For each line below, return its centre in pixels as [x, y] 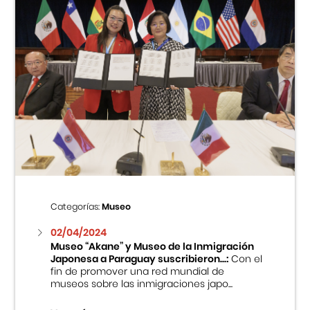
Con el [245, 259]
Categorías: [76, 207]
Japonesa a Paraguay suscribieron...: [139, 259]
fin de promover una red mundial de [137, 272]
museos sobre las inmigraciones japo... [141, 284]
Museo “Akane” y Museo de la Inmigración [152, 247]
